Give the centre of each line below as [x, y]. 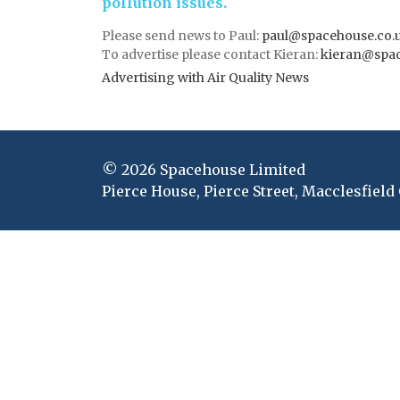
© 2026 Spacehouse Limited [204, 169]
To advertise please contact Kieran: [211, 54]
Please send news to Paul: [182, 35]
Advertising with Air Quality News [205, 77]
